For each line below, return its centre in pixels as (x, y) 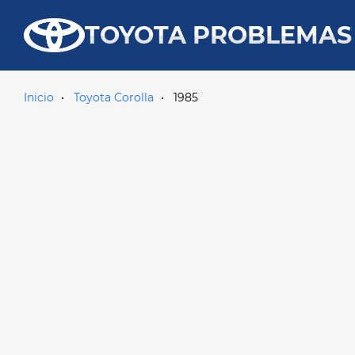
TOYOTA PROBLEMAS (218, 35)
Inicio (39, 97)
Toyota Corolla (114, 97)
